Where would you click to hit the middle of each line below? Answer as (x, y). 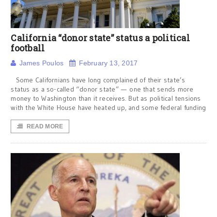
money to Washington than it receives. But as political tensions (106, 98)
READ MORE (45, 126)
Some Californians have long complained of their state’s (98, 80)
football (28, 48)
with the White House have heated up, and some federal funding (108, 108)
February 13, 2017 (108, 63)
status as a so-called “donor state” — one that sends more (102, 89)
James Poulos (41, 63)
